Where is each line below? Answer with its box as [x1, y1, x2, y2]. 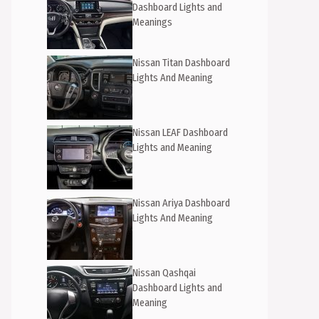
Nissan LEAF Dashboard [132, 127, 228, 139]
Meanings [132, 16, 172, 28]
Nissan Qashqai [132, 267, 196, 279]
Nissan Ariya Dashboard [132, 197, 230, 209]
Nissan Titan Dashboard [132, 56, 230, 69]
